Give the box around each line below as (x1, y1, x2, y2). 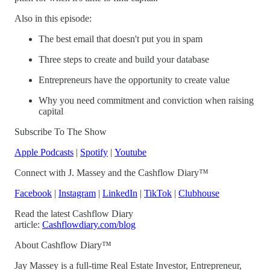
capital (39, 105, 63, 116)
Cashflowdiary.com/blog (42, 219, 136, 230)
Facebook (14, 187, 52, 198)
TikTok (144, 187, 172, 198)
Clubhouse (178, 187, 219, 198)
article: (14, 219, 42, 230)
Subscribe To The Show (14, 126, 107, 137)
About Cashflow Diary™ (14, 239, 114, 250)
